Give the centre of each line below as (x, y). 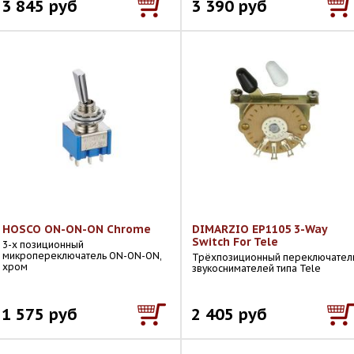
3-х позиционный (43, 245)
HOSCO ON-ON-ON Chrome (77, 229)
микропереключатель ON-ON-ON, (82, 256)
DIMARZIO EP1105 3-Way (260, 229)
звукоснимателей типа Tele (256, 268)
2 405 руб (229, 314)
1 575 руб (40, 314)
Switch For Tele (235, 242)
